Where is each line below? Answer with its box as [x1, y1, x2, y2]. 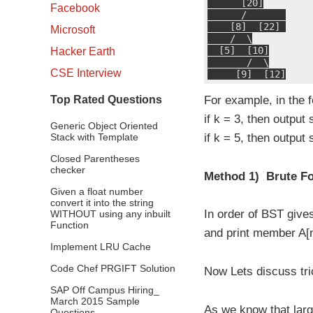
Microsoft [50, 24, 95, 36]
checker [50, 164, 85, 175]
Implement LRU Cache [50, 241, 151, 252]
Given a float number [50, 186, 143, 197]
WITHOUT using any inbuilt [50, 208, 170, 219]
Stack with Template [50, 131, 138, 143]
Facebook [50, 2, 100, 14]
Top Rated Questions [50, 94, 162, 105]
